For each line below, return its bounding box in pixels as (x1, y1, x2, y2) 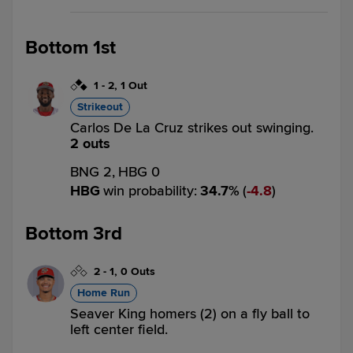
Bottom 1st (25, 36, 116, 59)
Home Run (77, 286, 130, 299)
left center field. (70, 321, 168, 338)
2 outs (70, 135, 110, 152)
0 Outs (121, 265, 155, 278)
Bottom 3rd (25, 222, 122, 245)
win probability (103, 182, 194, 199)
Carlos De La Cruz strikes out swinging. (70, 119, 314, 136)
